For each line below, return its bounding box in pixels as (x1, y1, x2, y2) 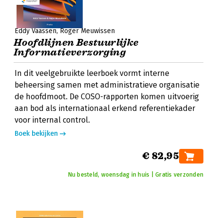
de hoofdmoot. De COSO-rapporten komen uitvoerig (15, 92, 199, 101)
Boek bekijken (15, 129, 58, 138)
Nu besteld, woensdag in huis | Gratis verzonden (68, 171, 203, 178)
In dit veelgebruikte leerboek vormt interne (15, 69, 169, 78)
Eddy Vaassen (15, 27, 56, 35)
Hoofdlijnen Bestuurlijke (14, 36, 139, 49)
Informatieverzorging (14, 46, 126, 58)
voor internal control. (15, 115, 90, 125)
